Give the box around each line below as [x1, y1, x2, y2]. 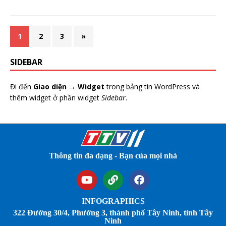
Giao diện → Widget [33, 81, 104, 91]
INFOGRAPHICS [81, 196, 145, 205]
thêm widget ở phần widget [10, 92, 101, 102]
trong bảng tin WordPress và [104, 81, 200, 91]
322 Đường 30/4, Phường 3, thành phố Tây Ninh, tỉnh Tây [13, 208, 213, 217]
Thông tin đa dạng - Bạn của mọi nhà [49, 151, 177, 160]
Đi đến [10, 81, 33, 91]
